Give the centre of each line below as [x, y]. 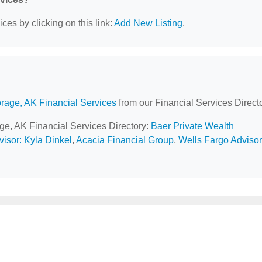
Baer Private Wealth [192, 126]
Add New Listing [148, 23]
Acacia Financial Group [125, 140]
